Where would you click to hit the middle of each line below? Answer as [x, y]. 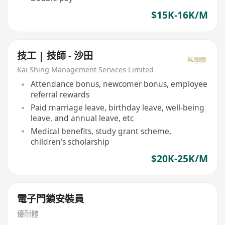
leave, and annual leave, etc [82, 118]
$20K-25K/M [179, 158]
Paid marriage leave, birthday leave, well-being [117, 108]
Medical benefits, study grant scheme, [101, 131]
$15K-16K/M [179, 15]
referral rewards [60, 95]
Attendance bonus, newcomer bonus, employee [119, 84]
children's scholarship [70, 142]
